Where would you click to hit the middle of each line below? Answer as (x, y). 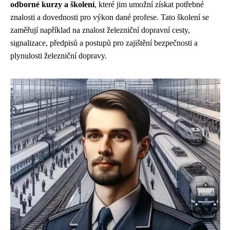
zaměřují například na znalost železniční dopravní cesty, (100, 30)
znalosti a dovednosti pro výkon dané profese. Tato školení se (110, 17)
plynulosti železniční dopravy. (59, 56)
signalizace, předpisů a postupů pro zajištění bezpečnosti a (104, 43)
